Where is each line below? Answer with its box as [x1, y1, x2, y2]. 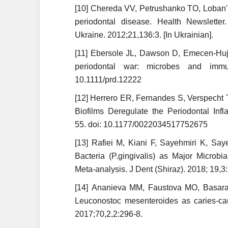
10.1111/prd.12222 [75, 75, 144, 84]
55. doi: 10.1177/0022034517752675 [75, 120, 210, 129]
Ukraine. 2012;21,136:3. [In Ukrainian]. [75, 31, 215, 39]
